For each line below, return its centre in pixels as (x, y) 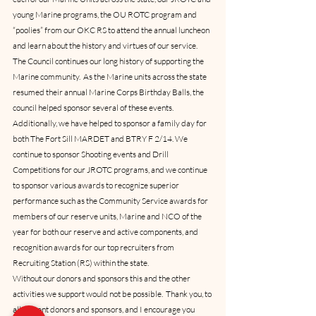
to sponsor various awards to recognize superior (97, 185)
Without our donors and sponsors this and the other (102, 278)
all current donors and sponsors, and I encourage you (104, 309)
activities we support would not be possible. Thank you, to (113, 294)
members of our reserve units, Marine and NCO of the (108, 216)
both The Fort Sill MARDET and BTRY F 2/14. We (101, 139)
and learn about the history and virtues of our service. (106, 45)
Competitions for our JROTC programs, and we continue (111, 170)
